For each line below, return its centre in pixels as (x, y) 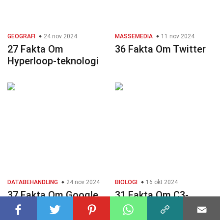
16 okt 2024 (161, 182)
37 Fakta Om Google (53, 195)
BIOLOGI (126, 182)
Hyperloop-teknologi (53, 61)
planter (131, 207)
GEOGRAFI (21, 37)
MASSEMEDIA (134, 37)
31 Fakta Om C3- (152, 195)
